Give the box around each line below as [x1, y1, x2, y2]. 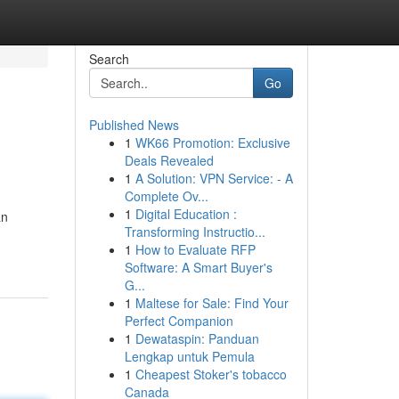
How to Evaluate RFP [134, 240, 256, 258]
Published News [88, 116, 179, 134]
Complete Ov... [124, 187, 208, 205]
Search [88, 50, 129, 68]
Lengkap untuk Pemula [124, 347, 255, 365]
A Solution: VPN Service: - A [134, 169, 293, 187]
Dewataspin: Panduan [134, 330, 259, 347]
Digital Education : [134, 205, 237, 223]
